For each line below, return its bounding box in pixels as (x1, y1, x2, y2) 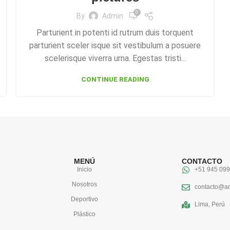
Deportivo (71, 196, 99, 203)
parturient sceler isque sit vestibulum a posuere (29, 41, 201, 50)
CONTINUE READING (81, 75, 149, 83)
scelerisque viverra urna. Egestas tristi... (44, 53, 186, 63)
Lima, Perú (194, 201, 225, 208)
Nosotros (72, 181, 98, 188)
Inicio (77, 166, 92, 173)
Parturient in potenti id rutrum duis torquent (36, 28, 194, 37)
